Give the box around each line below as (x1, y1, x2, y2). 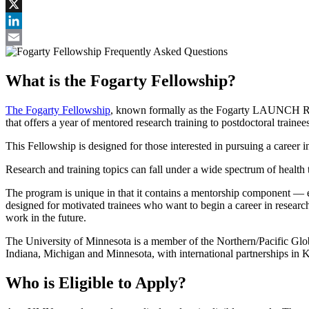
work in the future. (6, 212, 89, 224)
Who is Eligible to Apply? (6, 273, 190, 292)
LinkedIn (6, 31, 46, 43)
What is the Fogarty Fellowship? (6, 72, 240, 90)
